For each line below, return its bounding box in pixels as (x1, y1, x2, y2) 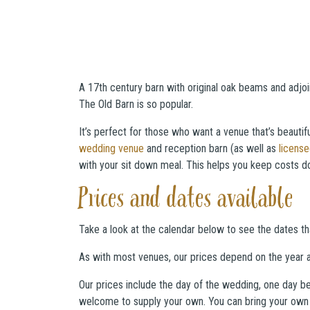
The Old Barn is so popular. (79, 98, 193, 111)
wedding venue (79, 142, 144, 155)
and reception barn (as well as (144, 142, 279, 155)
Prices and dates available (79, 187, 293, 213)
